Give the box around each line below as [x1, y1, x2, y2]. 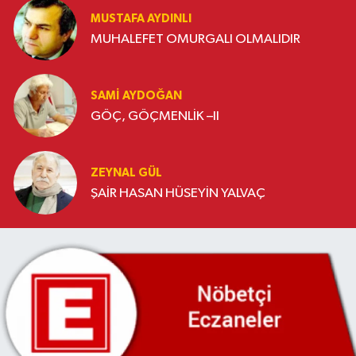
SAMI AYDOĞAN [91, 89, 182, 102]
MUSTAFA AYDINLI [91, 12, 192, 25]
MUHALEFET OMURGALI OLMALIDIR [91, 32, 300, 46]
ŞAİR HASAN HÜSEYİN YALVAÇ [119, 186, 265, 200]
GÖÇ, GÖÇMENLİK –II [91, 109, 219, 123]
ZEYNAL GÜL [91, 166, 162, 179]
